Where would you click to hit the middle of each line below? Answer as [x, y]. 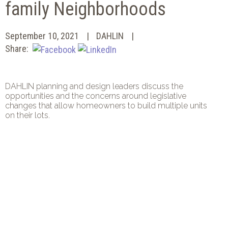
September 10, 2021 [42, 36]
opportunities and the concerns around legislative [96, 96]
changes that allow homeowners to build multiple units [106, 105]
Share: [19, 49]
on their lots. [27, 115]
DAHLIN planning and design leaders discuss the [94, 86]
